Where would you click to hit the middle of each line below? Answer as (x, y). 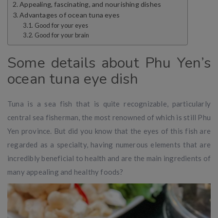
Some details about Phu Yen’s (109, 63)
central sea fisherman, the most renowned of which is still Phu (109, 118)
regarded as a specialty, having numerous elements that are (109, 145)
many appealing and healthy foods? (65, 172)
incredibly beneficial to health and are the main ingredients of (109, 158)
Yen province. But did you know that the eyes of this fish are (109, 131)
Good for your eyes (61, 26)
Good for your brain (62, 35)
